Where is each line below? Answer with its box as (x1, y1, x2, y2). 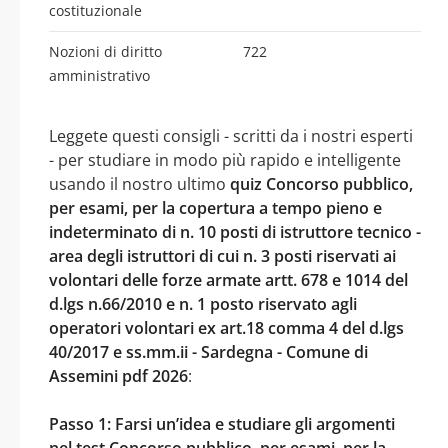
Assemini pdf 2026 (49, 364, 188, 387)
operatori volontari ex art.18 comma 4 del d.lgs (49, 316, 404, 339)
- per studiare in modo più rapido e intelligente (49, 148, 401, 171)
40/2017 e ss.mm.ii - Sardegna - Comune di (49, 340, 368, 363)
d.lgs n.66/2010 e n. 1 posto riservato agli (49, 292, 357, 315)
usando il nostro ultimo (49, 172, 230, 195)
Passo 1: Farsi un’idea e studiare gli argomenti (49, 412, 395, 435)
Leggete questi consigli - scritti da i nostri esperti (49, 124, 413, 147)
